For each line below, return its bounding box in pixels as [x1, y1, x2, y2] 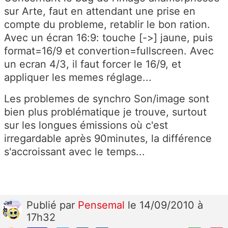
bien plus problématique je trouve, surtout [4, 106, 207, 119]
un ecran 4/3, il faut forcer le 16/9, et [4, 58, 181, 71]
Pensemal [78, 199, 128, 212]
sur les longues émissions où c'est [4, 119, 168, 132]
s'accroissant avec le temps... [4, 146, 145, 158]
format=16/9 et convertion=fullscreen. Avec [4, 45, 214, 58]
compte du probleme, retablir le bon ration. [4, 18, 210, 31]
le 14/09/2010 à [128, 199, 203, 212]
